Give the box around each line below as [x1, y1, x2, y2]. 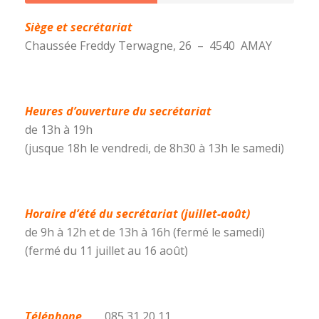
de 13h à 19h [25, 122, 93, 137]
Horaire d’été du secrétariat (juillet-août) [25, 206, 250, 221]
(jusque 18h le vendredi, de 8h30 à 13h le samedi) [25, 140, 284, 156]
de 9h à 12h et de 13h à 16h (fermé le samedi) [25, 224, 265, 240]
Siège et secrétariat [25, 19, 132, 35]
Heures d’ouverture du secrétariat [25, 103, 211, 119]
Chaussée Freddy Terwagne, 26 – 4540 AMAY [25, 38, 272, 53]
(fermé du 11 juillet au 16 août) [25, 243, 188, 258]
